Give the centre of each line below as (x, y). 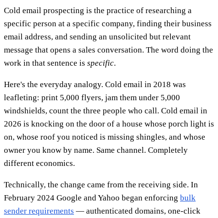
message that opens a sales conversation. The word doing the (109, 50)
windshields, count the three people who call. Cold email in (106, 110)
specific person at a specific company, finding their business (108, 23)
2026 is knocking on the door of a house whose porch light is (109, 124)
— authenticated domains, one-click (137, 211)
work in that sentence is (45, 63)
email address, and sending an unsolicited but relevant (97, 36)
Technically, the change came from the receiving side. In (101, 184)
